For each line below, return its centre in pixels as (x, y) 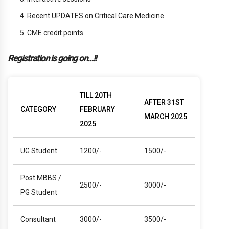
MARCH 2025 (166, 116)
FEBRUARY (97, 109)
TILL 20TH (96, 95)
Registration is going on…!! (52, 58)
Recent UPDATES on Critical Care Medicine (96, 16)
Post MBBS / (41, 178)
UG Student (39, 151)
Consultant (38, 219)
